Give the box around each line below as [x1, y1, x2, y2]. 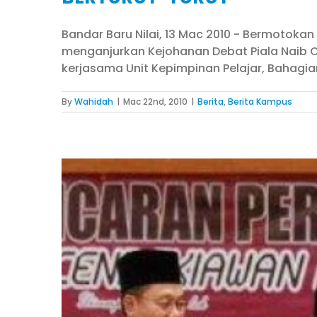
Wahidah [74, 96, 113, 108]
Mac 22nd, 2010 [123, 96, 188, 108]
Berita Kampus [228, 96, 292, 108]
